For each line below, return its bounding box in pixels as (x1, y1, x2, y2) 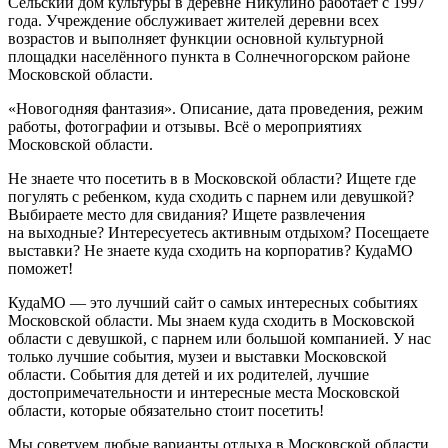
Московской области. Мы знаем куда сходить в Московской (8, 312, 415, 330)
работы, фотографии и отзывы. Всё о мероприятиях (8, 118, 362, 136)
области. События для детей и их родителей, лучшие (8, 366, 369, 384)
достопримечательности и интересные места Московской (8, 384, 400, 402)
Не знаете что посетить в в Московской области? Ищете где (8, 170, 416, 188)
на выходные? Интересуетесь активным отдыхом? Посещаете (8, 224, 429, 242)
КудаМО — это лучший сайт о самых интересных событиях (8, 294, 418, 312)
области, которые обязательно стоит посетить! (8, 402, 324, 420)
